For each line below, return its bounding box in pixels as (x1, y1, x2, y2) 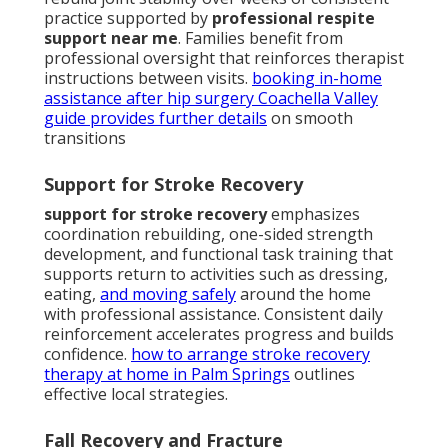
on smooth (267, 107, 353, 130)
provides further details (86, 107, 267, 130)
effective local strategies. (44, 383, 228, 406)
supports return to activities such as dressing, (44, 263, 388, 286)
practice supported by (44, 7, 212, 30)
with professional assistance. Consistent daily (44, 303, 383, 326)
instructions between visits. (44, 67, 252, 90)
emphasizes (267, 203, 360, 226)
